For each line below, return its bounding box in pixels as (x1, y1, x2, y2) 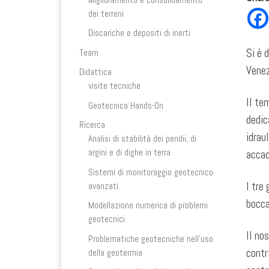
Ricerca (79, 119, 105, 131)
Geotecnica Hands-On (88, 99, 164, 111)
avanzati (88, 180, 119, 192)
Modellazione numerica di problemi (88, 199, 208, 211)
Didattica (79, 66, 112, 78)
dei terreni (88, 7, 124, 19)
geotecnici (88, 213, 125, 225)
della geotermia (88, 246, 143, 258)
